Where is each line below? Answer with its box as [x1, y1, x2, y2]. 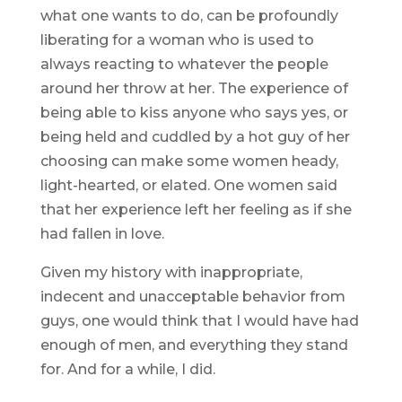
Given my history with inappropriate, [39, 264, 302, 282]
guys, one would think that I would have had [39, 312, 359, 330]
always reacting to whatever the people [39, 56, 328, 74]
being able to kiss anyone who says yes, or [39, 104, 348, 122]
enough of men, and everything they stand [39, 336, 348, 354]
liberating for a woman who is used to [39, 31, 314, 49]
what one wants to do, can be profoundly [39, 7, 338, 25]
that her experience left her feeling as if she [39, 201, 352, 219]
